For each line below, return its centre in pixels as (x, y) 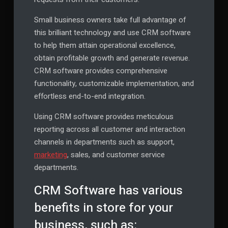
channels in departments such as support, (104, 142)
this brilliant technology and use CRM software (112, 33)
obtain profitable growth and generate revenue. (112, 58)
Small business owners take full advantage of (110, 20)
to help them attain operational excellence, (105, 46)
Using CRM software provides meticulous (104, 117)
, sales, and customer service (116, 155)
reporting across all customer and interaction (109, 130)
